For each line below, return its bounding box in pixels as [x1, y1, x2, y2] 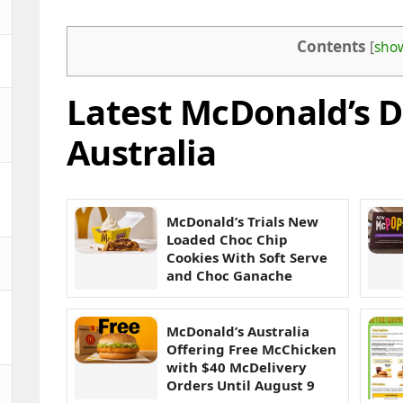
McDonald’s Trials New [166, 212, 318, 231]
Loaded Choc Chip [166, 230, 288, 249]
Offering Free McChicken [166, 340, 336, 359]
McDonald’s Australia [166, 322, 309, 341]
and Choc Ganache [166, 266, 292, 285]
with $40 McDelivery [166, 358, 307, 377]
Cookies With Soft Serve [166, 248, 327, 267]
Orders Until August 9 [166, 376, 315, 395]
